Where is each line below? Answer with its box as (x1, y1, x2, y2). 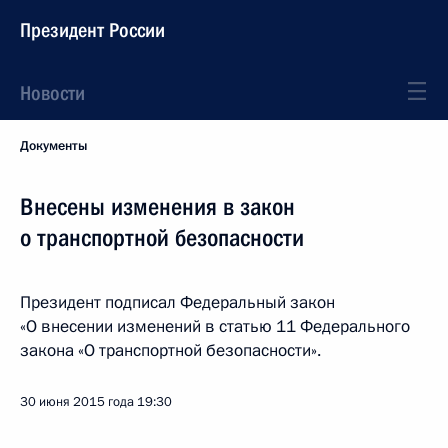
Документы (20, 137, 87, 155)
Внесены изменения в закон (20, 193, 295, 221)
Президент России (20, 18, 165, 42)
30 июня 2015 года (20, 393, 134, 411)
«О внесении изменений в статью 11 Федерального (20, 315, 410, 338)
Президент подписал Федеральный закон (20, 291, 335, 314)
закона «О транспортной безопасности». (20, 339, 321, 362)
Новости (20, 81, 85, 105)
